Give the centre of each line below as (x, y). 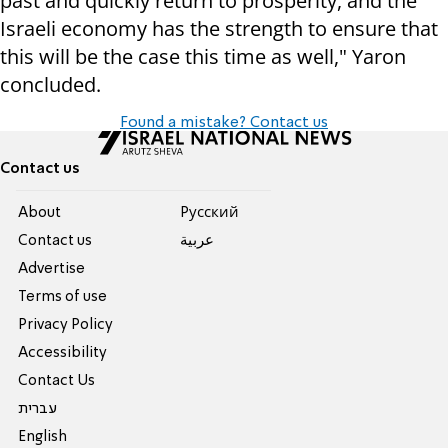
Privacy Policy (66, 324)
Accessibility (63, 352)
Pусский (209, 212)
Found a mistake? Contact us (224, 122)
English (43, 436)
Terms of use (63, 296)
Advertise (52, 268)
